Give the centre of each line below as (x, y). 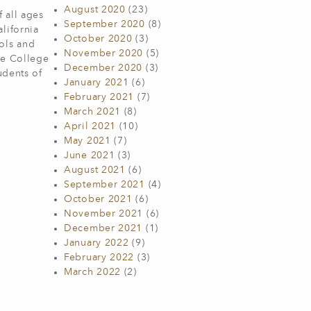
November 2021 (104, 214)
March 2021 (92, 112)
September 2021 (104, 185)
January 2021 (96, 83)
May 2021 (87, 141)
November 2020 (104, 53)
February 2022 (99, 258)
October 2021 (98, 199)
